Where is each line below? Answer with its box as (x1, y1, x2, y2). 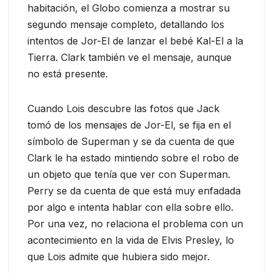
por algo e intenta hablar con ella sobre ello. (27, 201, 233, 214)
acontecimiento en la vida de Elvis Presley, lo (27, 234, 234, 247)
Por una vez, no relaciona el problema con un (27, 218, 243, 230)
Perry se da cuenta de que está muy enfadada (27, 185, 241, 197)
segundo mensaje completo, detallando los (27, 18, 224, 31)
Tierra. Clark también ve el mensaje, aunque (27, 51, 232, 64)
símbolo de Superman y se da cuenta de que (27, 135, 235, 148)
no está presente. (27, 68, 108, 80)
